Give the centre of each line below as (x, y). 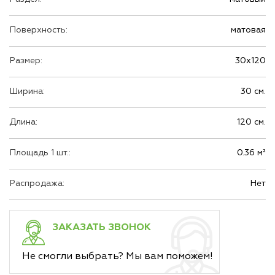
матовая (248, 30)
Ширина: (27, 91)
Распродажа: (37, 184)
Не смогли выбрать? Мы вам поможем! (118, 256)
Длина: (23, 122)
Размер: (26, 61)
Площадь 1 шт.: (40, 153)
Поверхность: (38, 30)
